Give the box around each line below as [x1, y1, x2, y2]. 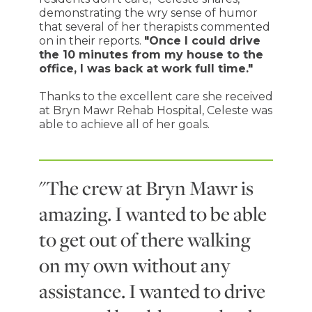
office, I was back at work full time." [38, 61, 253, 75]
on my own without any [38, 251, 231, 278]
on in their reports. [38, 33, 144, 47]
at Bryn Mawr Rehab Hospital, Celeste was [38, 103, 272, 117]
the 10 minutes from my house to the [38, 47, 263, 61]
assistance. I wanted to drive [38, 277, 265, 304]
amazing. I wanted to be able [38, 200, 267, 226]
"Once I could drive [143, 33, 260, 47]
